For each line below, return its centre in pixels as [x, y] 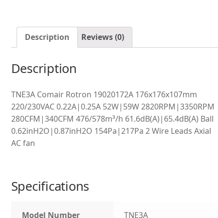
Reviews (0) [102, 37]
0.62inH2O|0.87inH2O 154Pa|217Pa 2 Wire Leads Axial [111, 131]
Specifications [50, 186]
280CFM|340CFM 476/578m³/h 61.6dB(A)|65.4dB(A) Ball [112, 119]
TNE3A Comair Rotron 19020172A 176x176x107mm [104, 95]
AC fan [23, 143]
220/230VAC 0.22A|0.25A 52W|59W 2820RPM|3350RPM [113, 107]
